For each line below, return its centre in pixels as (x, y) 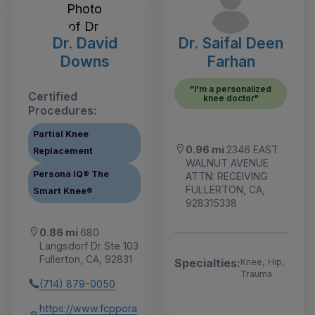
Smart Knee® (63, 191)
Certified (53, 96)
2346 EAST (252, 149)
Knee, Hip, (263, 262)
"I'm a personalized (231, 89)
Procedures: (62, 110)
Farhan (231, 61)
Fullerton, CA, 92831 (86, 259)
